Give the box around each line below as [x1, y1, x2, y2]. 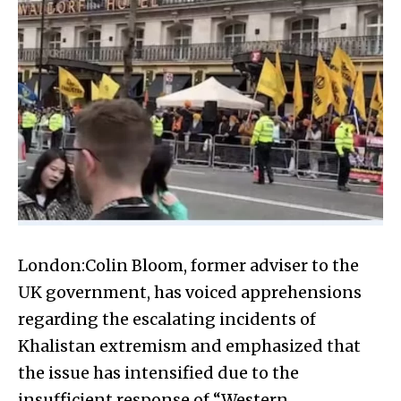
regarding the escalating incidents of [18, 308, 316, 329]
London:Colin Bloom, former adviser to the [18, 254, 359, 276]
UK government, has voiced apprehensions [18, 281, 362, 303]
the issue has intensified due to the [18, 362, 299, 383]
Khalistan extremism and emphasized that [18, 335, 361, 356]
